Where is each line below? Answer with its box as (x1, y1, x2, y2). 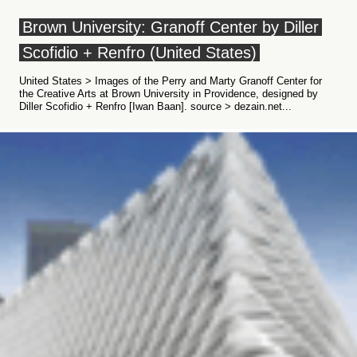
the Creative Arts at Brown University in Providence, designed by (19, 88, 318, 100)
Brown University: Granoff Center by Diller (22, 18, 319, 36)
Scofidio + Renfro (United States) (22, 44, 257, 61)
